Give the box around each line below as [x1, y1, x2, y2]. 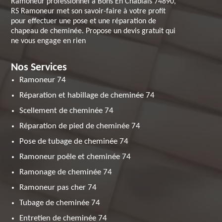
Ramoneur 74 [19, 76, 66, 84]
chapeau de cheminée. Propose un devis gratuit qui [11, 27, 176, 35]
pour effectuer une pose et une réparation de [11, 17, 157, 25]
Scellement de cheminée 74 [19, 107, 114, 115]
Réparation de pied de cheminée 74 [19, 122, 141, 130]
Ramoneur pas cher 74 [19, 183, 97, 192]
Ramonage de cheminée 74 [19, 168, 112, 176]
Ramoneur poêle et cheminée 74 [19, 153, 131, 161]
